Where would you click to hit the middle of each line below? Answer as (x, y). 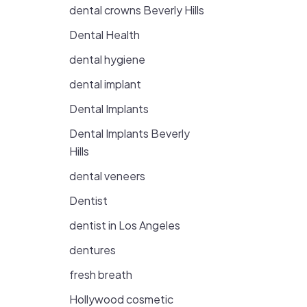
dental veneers (107, 176)
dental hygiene (107, 59)
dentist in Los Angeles (125, 225)
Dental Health (105, 35)
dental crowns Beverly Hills (137, 10)
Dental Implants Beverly (130, 133)
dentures (93, 250)
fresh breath (101, 274)
